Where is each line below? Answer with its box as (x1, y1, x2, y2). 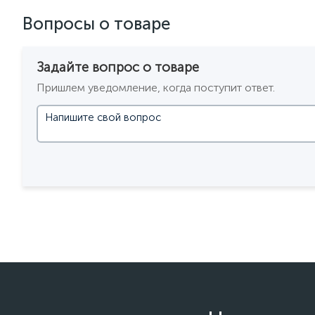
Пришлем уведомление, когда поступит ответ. (37, 81, 275, 94)
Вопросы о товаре (22, 13, 170, 34)
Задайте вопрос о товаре (37, 59, 199, 75)
